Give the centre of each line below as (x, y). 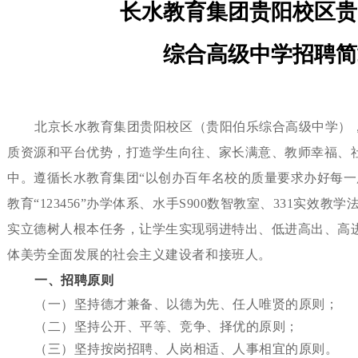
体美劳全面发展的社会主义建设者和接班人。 (139, 255)
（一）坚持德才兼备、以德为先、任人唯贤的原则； (187, 304)
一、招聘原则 (74, 280)
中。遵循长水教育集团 (74, 178)
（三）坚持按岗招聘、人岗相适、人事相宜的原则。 (187, 349)
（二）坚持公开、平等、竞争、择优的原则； (167, 326)
